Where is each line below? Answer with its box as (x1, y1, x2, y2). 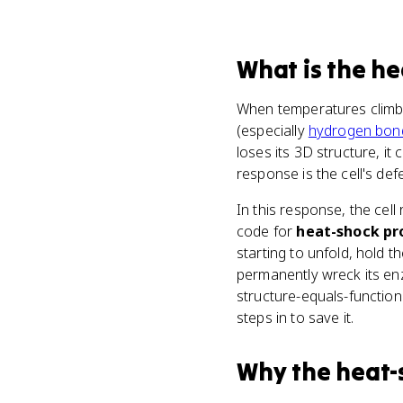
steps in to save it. (237, 308, 354, 327)
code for (237, 221, 297, 241)
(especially (237, 121, 309, 140)
